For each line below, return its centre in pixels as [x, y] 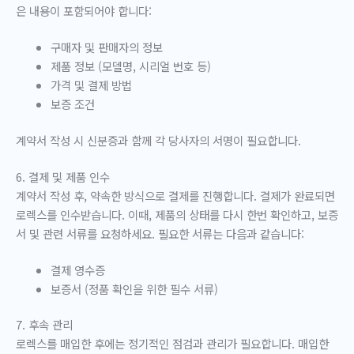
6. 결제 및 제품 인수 [63, 176]
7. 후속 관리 [44, 325]
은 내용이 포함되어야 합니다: [84, 11]
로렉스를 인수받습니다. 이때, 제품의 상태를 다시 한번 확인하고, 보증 [177, 214]
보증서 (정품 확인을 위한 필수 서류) [134, 288]
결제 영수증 [77, 269]
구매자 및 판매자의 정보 [106, 47]
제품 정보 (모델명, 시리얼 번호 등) [130, 66]
